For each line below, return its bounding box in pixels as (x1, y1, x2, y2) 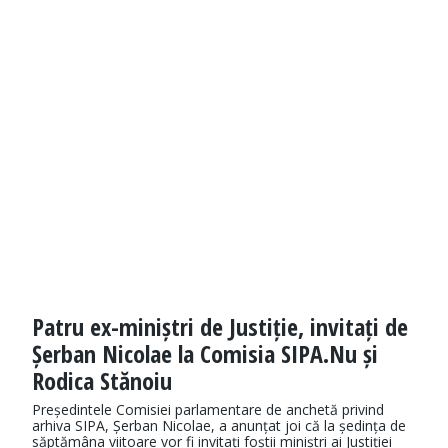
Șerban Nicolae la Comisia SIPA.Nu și (32, 337, 378, 371)
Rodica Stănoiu (32, 364, 172, 398)
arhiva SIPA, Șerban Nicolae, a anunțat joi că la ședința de (32, 416, 406, 436)
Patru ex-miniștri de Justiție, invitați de (32, 310, 408, 344)
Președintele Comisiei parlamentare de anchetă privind (32, 400, 384, 420)
